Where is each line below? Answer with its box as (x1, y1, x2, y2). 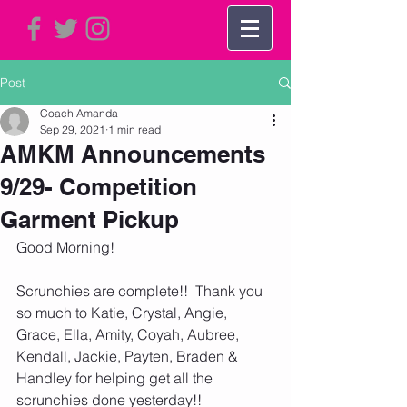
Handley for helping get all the (16, 369, 216, 387)
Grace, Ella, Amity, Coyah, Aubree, (16, 325, 243, 343)
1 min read (108, 123, 161, 136)
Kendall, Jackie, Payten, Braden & (16, 347, 242, 365)
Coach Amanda (40, 106, 118, 120)
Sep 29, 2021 (40, 123, 105, 136)
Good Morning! (16, 238, 114, 256)
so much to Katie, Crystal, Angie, (16, 303, 231, 322)
